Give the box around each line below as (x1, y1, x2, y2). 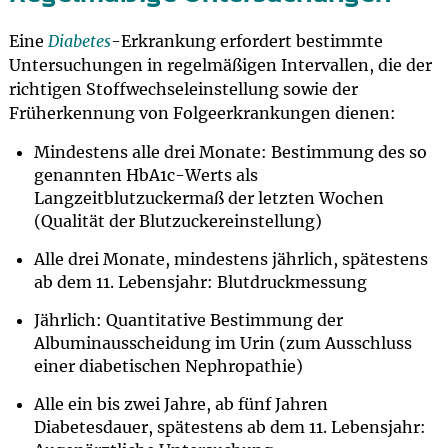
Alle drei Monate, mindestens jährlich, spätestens (33, 249, 428, 269)
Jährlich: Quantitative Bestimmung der (33, 310, 343, 330)
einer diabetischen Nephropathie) (33, 356, 303, 376)
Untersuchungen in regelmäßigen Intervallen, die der (8, 55, 432, 75)
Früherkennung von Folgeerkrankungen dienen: (8, 103, 396, 123)
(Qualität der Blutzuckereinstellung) (33, 211, 322, 231)
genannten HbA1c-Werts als (33, 165, 258, 185)
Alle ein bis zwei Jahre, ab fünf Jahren (33, 394, 328, 414)
